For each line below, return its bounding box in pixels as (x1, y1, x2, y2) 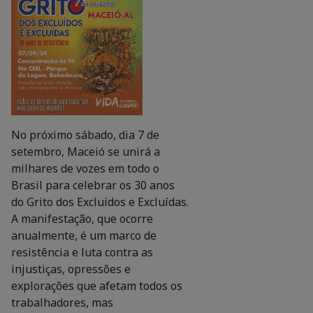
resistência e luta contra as (11, 244, 153, 260)
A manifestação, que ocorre (11, 210, 153, 226)
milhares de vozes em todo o (11, 160, 159, 176)
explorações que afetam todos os (11, 277, 182, 293)
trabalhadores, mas (11, 294, 113, 310)
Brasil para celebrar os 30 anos (11, 177, 175, 193)
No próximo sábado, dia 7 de (11, 126, 159, 143)
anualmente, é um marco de (11, 227, 156, 243)
